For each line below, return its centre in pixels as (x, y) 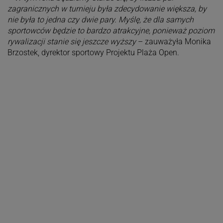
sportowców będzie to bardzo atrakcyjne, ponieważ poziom (111, 30)
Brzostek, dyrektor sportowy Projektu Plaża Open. (93, 52)
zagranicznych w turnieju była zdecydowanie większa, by (107, 8)
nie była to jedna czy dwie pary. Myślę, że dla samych (100, 19)
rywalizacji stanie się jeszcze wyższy (71, 41)
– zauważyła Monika (173, 41)
